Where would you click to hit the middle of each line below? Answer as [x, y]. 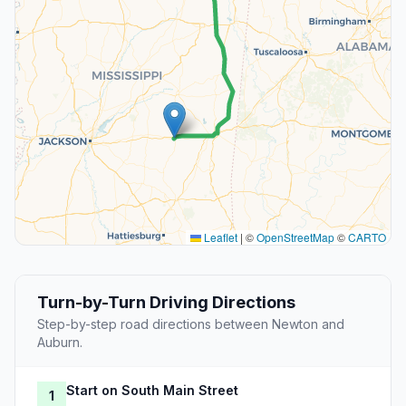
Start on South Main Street [152, 391]
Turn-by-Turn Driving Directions [166, 303]
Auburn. [60, 343]
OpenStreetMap [295, 237]
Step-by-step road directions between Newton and [191, 324]
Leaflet [219, 237]
